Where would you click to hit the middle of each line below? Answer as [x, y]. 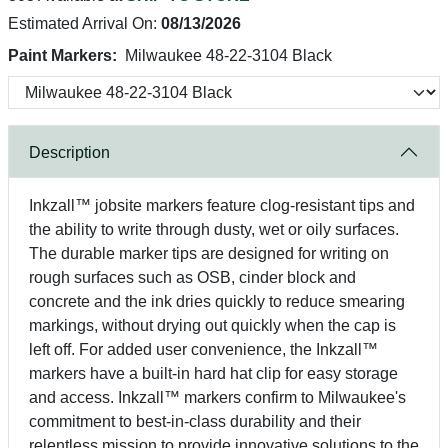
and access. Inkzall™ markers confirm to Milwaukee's [217, 397]
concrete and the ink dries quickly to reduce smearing [217, 301]
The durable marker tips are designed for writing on [209, 253]
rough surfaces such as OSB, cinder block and [192, 277]
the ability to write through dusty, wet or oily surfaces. [214, 229]
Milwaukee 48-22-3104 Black [228, 55]
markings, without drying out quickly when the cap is [212, 325]
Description [69, 152]
